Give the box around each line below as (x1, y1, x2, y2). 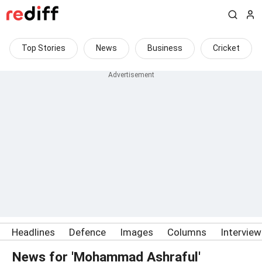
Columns (167, 226, 206, 238)
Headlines (12, 226, 55, 238)
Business (147, 43, 182, 53)
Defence (69, 226, 106, 238)
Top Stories (22, 43, 65, 53)
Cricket (213, 43, 240, 53)
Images (120, 226, 153, 238)
